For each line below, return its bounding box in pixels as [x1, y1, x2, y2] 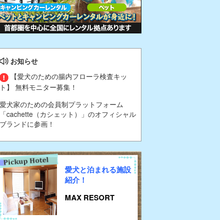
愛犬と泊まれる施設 [65, 164, 131, 175]
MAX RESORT [65, 192, 114, 203]
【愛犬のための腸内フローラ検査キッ [8, 71, 127, 82]
